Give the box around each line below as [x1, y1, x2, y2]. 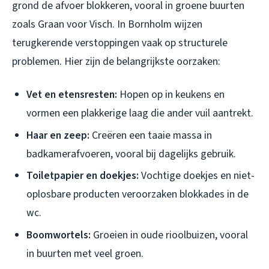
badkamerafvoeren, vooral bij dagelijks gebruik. [26, 146, 236, 162]
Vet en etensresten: [26, 87, 117, 103]
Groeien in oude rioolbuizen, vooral [91, 227, 248, 243]
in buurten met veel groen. [26, 246, 144, 261]
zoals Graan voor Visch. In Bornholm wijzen [12, 17, 202, 32]
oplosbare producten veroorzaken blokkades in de [26, 187, 249, 202]
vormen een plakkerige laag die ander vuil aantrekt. [26, 106, 253, 121]
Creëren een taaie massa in [89, 127, 212, 143]
